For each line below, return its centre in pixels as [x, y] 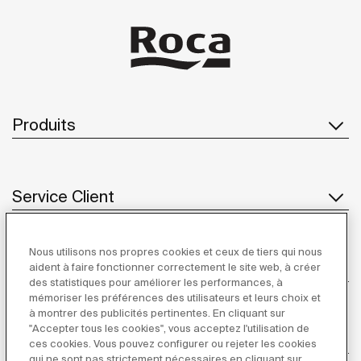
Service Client [63, 197]
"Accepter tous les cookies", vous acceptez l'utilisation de [170, 328]
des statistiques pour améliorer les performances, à [156, 282]
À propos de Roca [79, 268]
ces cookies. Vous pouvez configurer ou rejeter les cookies [173, 344]
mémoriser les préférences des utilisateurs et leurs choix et [175, 298]
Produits [44, 125]
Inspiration [51, 340]
